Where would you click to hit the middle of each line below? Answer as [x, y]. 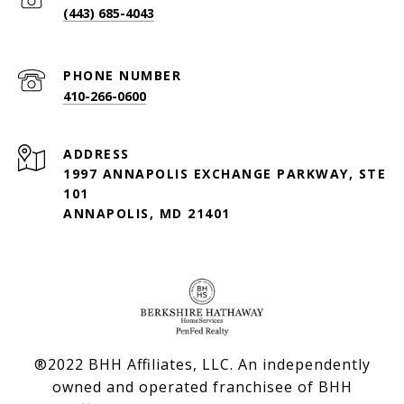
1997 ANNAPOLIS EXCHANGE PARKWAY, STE [225, 174]
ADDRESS [96, 154]
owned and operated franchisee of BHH [202, 387]
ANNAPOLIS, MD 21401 [149, 214]
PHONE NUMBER [122, 76]
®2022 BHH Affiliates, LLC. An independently [202, 365]
